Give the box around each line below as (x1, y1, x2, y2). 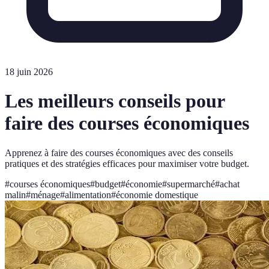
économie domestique (116, 189, 198, 200)
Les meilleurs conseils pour (5, 90, 225, 112)
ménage (31, 189, 60, 200)
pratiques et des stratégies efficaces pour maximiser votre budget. (5, 158, 249, 169)
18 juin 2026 (5, 67, 53, 77)
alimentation (65, 189, 111, 200)
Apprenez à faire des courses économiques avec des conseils (5, 147, 233, 158)
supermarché (167, 178, 215, 189)
